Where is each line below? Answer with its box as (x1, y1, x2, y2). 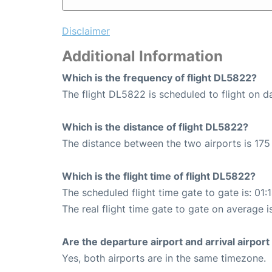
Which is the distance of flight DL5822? (62, 121, 248, 134)
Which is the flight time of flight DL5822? (62, 170, 256, 183)
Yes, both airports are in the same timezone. (62, 252, 266, 265)
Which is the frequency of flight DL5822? (62, 72, 257, 84)
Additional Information (62, 47, 223, 66)
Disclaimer (62, 25, 110, 38)
